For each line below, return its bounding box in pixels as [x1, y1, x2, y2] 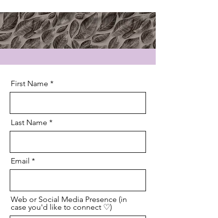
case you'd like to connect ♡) [11, 202, 112, 212]
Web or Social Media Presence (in [11, 195, 127, 204]
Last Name [11, 118, 47, 127]
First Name [11, 79, 48, 89]
